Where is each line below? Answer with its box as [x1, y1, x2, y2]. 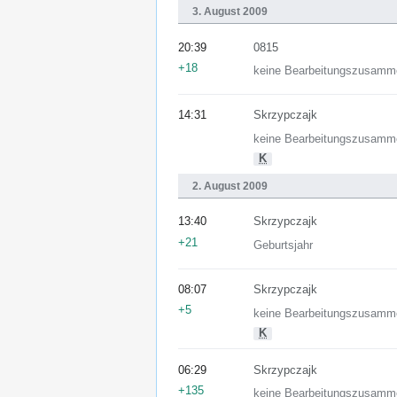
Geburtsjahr [253, 239, 313, 253]
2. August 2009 [192, 180, 268, 193]
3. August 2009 [192, 5, 268, 19]
